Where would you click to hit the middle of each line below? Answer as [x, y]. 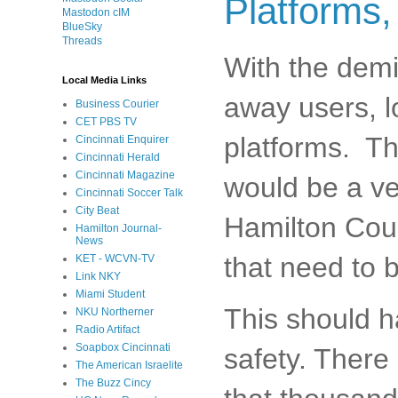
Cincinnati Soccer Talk [129, 193]
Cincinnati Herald [118, 157]
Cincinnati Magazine [125, 175]
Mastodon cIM [96, 12]
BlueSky [82, 27]
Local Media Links [104, 80]
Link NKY [98, 276]
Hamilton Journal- [119, 228]
